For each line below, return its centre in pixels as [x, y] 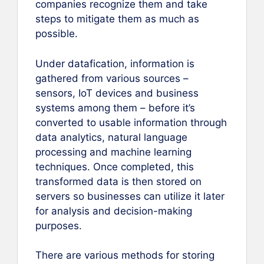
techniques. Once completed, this [115, 166]
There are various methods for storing [125, 255]
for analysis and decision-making [114, 211]
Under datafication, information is [115, 63]
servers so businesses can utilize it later [130, 196]
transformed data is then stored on [118, 181]
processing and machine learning [113, 152]
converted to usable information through [131, 122]
